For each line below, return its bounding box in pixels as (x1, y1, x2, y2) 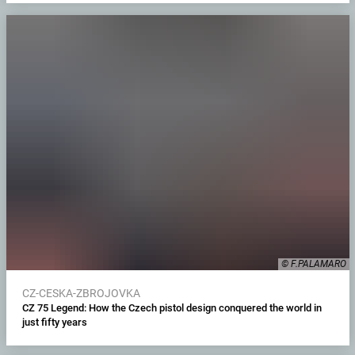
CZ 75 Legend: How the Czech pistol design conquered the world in (21, 301, 322, 314)
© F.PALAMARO (281, 258, 346, 269)
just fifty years (21, 315, 87, 328)
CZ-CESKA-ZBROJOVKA (21, 286, 140, 300)
